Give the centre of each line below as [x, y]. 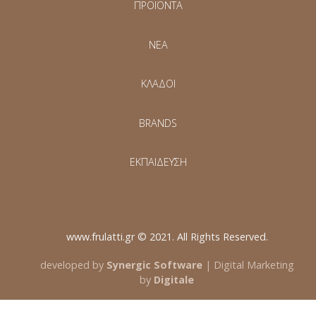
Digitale [174, 279]
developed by [72, 265]
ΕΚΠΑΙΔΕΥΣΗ [158, 162]
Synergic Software [154, 265]
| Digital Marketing [248, 265]
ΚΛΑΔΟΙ [158, 84]
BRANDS [158, 123]
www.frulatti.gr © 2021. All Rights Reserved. [167, 237]
